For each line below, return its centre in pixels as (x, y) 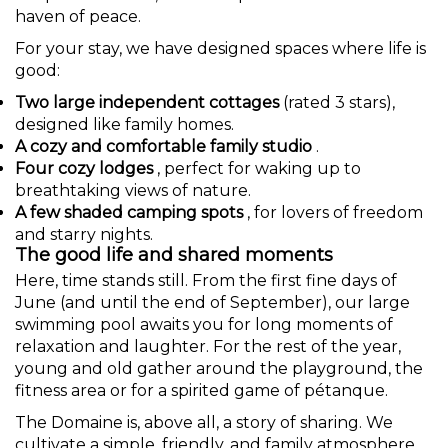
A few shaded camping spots (129, 212)
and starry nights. (84, 234)
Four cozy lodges (84, 168)
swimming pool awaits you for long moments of (204, 324)
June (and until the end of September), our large (212, 302)
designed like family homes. (124, 124)
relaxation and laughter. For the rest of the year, (208, 346)
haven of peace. (78, 16)
